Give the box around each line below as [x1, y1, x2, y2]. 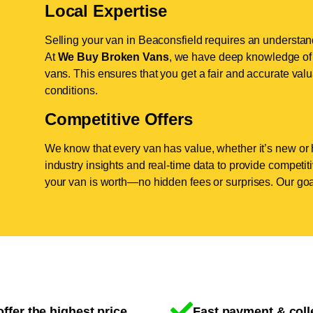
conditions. [44, 85, 98, 97]
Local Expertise [44, 1, 168, 21]
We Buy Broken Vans [57, 51, 169, 64]
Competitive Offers [44, 109, 193, 129]
